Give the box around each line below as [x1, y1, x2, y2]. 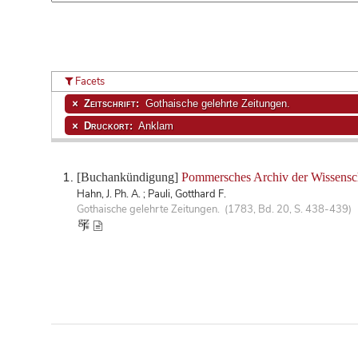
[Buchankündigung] [77, 169, 181, 184]
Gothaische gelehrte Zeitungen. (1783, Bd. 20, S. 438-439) [77, 201, 352, 217]
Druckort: [83, 120, 136, 131]
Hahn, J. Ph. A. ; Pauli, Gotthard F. [77, 186, 226, 201]
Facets [73, 74, 105, 89]
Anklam [135, 120, 173, 131]
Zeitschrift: [83, 98, 142, 109]
